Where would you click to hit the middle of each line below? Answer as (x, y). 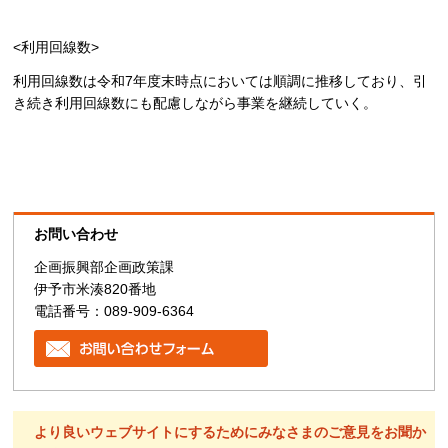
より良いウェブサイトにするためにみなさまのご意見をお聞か (230, 432)
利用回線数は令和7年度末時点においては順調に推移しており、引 (220, 80)
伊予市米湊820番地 (95, 289)
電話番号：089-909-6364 (114, 311)
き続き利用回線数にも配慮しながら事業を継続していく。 (195, 102)
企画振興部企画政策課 (111, 267)
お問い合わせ (76, 234)
